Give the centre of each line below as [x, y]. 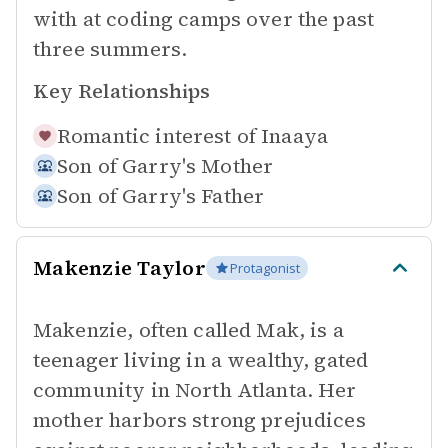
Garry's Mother [198, 166]
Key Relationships [121, 91]
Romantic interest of [156, 136]
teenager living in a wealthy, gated [201, 360]
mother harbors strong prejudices [199, 420]
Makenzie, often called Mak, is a [188, 330]
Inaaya [295, 136]
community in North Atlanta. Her [195, 390]
